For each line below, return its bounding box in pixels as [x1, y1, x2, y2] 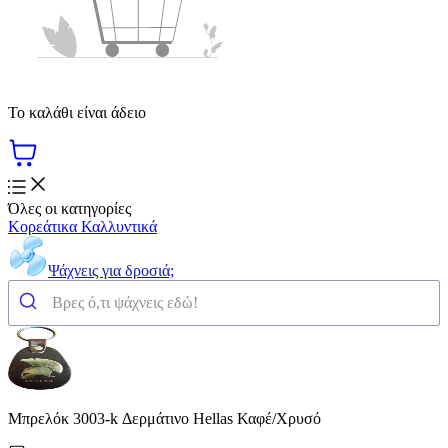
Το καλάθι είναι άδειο [8, 103, 146, 121]
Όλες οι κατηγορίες [8, 199, 131, 217]
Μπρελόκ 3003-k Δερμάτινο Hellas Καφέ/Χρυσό [8, 409, 321, 427]
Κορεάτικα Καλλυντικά [8, 217, 157, 235]
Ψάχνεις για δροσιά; [48, 261, 174, 279]
